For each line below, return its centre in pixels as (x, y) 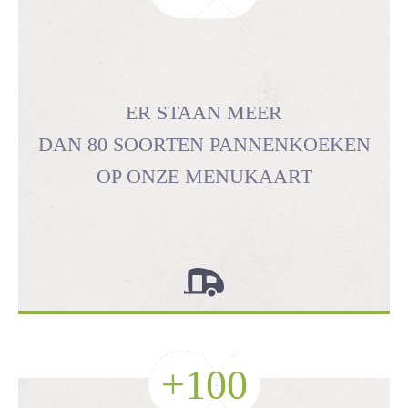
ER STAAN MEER (204, 112)
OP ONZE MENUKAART (204, 176)
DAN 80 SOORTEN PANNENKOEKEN (204, 144)
